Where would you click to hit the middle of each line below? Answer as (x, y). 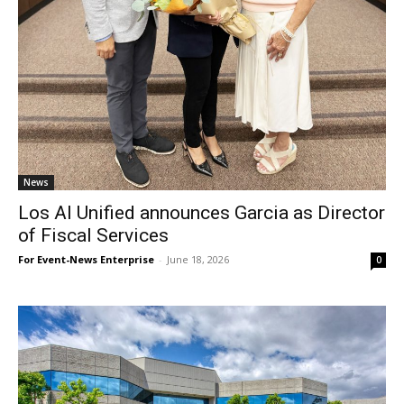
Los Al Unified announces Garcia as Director (202, 213)
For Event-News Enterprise (86, 260)
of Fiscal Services (93, 236)
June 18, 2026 (198, 260)
